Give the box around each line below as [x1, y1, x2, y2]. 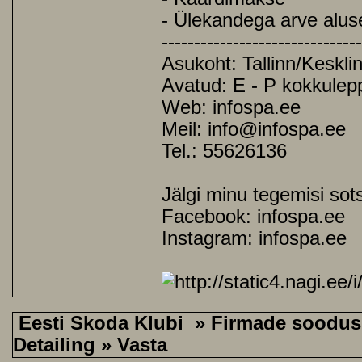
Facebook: [162, 206, 257, 227]
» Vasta [95, 335, 167, 356]
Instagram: [162, 228, 259, 249]
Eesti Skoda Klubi [19, 313, 183, 334]
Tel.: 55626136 [162, 141, 287, 162]
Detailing [13, 335, 95, 356]
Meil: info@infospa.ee [162, 119, 346, 140]
